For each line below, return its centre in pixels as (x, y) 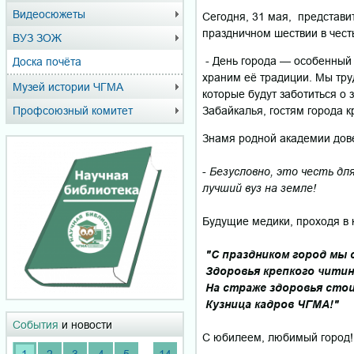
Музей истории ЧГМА (68, 87)
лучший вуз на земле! (259, 188)
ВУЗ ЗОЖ (37, 38)
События (36, 325)
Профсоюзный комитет (73, 111)
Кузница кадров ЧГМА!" (271, 304)
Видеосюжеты (49, 14)
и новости (85, 325)
